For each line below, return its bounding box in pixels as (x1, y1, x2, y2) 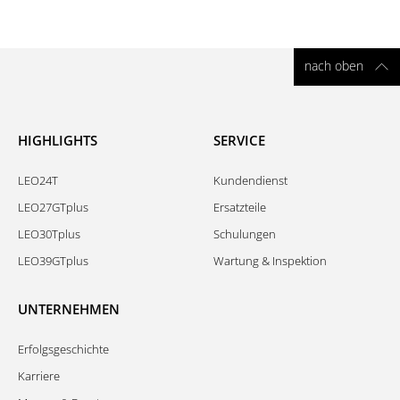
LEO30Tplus (18, 226, 80, 242)
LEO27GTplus (18, 199, 88, 215)
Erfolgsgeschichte (18, 341, 109, 357)
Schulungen (213, 226, 276, 242)
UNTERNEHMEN (18, 300, 120, 318)
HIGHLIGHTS (18, 131, 97, 149)
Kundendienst (213, 172, 287, 188)
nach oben (304, 57, 363, 74)
